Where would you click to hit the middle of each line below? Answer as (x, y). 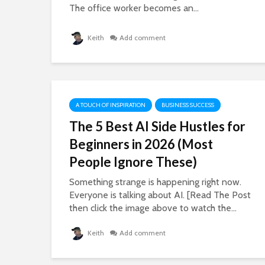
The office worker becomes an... (134, 8)
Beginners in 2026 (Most (141, 144)
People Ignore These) (133, 162)
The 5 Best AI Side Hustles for (157, 126)
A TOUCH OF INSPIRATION (111, 105)
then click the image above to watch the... (153, 208)
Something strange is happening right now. (155, 182)
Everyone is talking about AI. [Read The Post (160, 195)
